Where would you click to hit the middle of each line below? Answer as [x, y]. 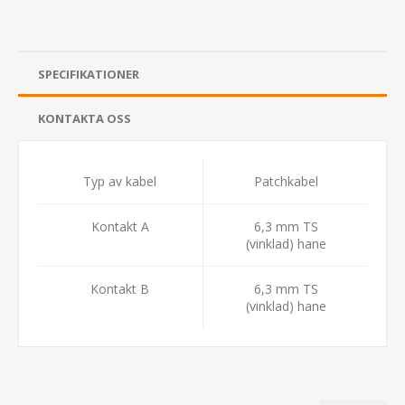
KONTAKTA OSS [85, 118]
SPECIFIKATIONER [89, 74]
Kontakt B [120, 288]
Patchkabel [286, 181]
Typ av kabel [120, 181]
